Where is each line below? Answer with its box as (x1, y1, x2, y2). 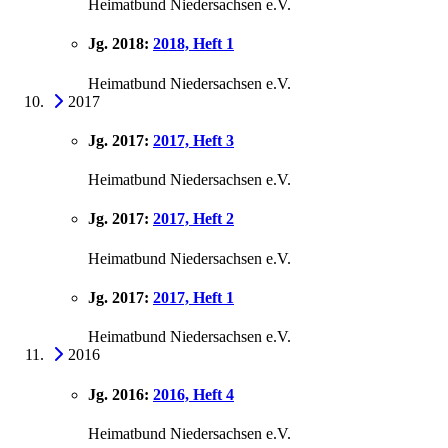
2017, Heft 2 (153, 210, 234, 228)
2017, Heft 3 (153, 131, 234, 149)
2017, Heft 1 (153, 289, 234, 306)
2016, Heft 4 (153, 385, 234, 403)
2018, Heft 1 (153, 35, 234, 53)
